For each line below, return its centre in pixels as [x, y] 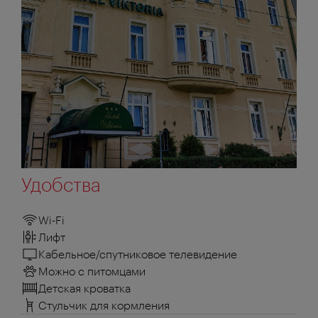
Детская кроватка [84, 288]
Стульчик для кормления [104, 305]
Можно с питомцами [92, 271]
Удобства [61, 185]
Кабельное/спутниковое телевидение [138, 254]
